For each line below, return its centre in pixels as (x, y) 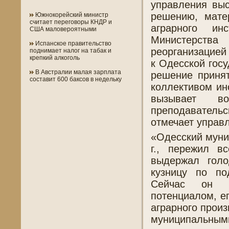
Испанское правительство (73, 43)
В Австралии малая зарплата (77, 72)
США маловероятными (63, 29)
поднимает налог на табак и (71, 51)
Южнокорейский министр (71, 15)
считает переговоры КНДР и (71, 22)
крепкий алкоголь (55, 58)
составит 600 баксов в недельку (76, 79)
